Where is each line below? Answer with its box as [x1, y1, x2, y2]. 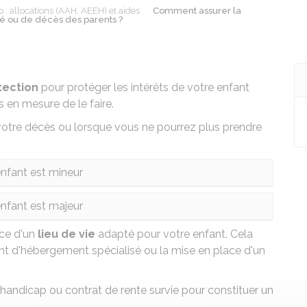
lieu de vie [38, 228, 95, 241]
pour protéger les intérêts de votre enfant [38, 81, 249, 94]
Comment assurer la [153, 5, 241, 16]
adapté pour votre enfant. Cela [95, 228, 253, 241]
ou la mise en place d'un [141, 244, 265, 257]
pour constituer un [179, 284, 273, 297]
